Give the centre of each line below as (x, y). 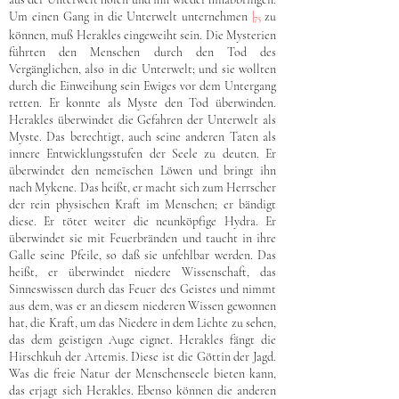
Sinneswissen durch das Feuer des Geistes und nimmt (142, 289)
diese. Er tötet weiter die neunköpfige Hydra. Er (142, 221)
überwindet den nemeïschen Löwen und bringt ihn (142, 171)
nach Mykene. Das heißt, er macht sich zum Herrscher (142, 187)
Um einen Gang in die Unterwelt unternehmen (131, 16)
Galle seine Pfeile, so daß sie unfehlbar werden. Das (142, 255)
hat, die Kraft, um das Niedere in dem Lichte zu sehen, (142, 323)
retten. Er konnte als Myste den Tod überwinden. (142, 103)
